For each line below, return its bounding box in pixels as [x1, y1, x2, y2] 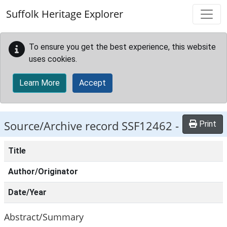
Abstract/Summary [4, 210, 84, 223]
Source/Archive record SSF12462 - [4, 118, 179, 134]
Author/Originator [8, 167, 78, 176]
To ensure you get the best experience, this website [29, 42, 216, 52]
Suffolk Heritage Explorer [6, 7, 123, 21]
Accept [79, 78, 106, 88]
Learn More [19, 78, 60, 88]
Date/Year [8, 187, 47, 197]
